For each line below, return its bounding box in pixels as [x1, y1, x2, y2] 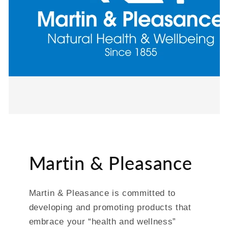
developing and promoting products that [28, 203, 191, 212]
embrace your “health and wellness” [28, 217, 176, 226]
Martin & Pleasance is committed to [28, 188, 176, 197]
